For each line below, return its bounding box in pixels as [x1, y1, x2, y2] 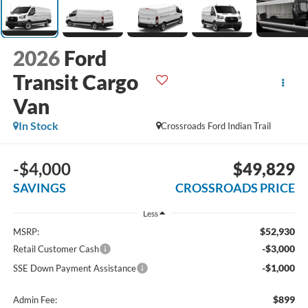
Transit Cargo [12, 69, 138, 95]
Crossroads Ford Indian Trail [161, 120, 272, 132]
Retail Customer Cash [12, 243, 99, 254]
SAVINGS [12, 179, 66, 195]
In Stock [18, 119, 58, 133]
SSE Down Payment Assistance [12, 262, 136, 274]
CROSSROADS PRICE [175, 179, 296, 195]
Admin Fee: [12, 294, 57, 305]
